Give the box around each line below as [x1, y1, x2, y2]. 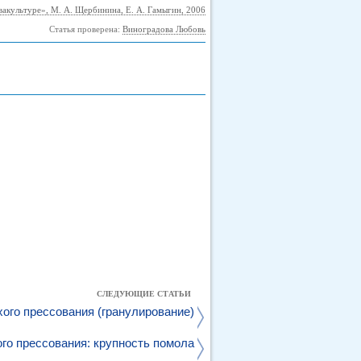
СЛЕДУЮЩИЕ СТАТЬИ [97, 289, 191, 298]
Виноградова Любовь [122, 24, 205, 34]
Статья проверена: [49, 24, 122, 34]
